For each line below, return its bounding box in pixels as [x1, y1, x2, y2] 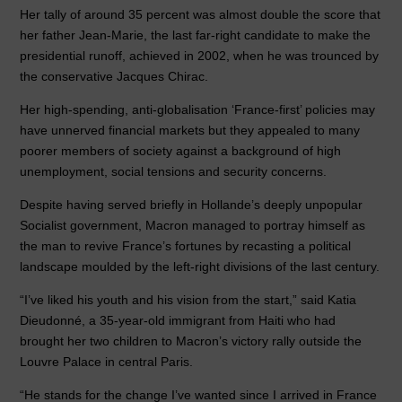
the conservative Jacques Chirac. [20, 69, 209, 84]
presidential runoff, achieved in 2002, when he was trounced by [20, 48, 380, 64]
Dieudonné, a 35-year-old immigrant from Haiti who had [20, 313, 336, 328]
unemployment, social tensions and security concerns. [20, 164, 328, 179]
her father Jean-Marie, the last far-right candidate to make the [20, 28, 371, 43]
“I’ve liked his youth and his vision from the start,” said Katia [20, 293, 357, 308]
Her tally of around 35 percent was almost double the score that [20, 7, 381, 22]
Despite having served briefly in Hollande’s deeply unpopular [20, 197, 363, 213]
